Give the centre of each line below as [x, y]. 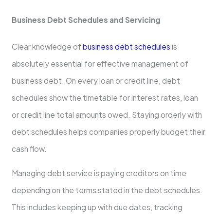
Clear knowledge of [46, 46]
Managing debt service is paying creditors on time [99, 173]
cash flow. [29, 148]
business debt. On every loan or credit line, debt [96, 80]
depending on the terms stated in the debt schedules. [107, 190]
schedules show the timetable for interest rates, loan [105, 97]
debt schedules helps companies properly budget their [108, 131]
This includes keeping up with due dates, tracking [97, 207]
